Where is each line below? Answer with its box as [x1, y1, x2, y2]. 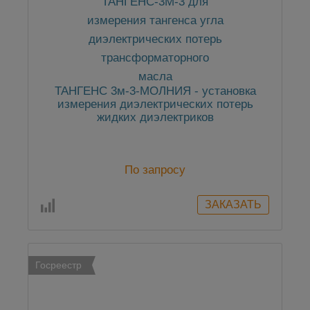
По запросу [125, 163, 185, 177]
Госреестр [35, 259, 82, 271]
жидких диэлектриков [96, 111, 214, 125]
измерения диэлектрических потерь [57, 98, 253, 111]
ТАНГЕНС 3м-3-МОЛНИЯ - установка [54, 84, 256, 98]
